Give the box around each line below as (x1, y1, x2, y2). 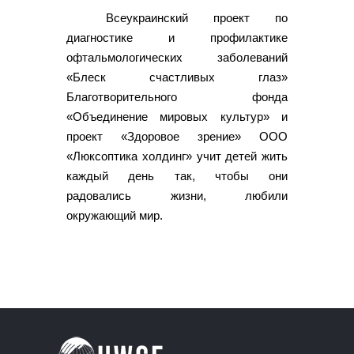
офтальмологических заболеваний (66, 51, 288, 65)
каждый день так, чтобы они (66, 169, 288, 183)
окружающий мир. (66, 209, 163, 223)
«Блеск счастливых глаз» (66, 70, 288, 85)
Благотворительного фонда (66, 90, 288, 104)
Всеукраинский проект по (106, 11, 288, 25)
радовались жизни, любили (66, 189, 288, 203)
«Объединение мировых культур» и (66, 110, 288, 124)
